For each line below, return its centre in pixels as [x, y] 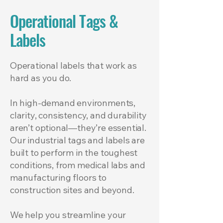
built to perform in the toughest [74, 153]
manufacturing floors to [58, 177]
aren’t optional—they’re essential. [78, 128]
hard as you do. [41, 78]
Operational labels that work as [73, 65]
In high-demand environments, [73, 103]
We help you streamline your [68, 215]
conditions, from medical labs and [78, 165]
